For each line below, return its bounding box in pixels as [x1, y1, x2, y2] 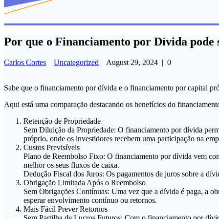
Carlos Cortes [4, 58, 46, 67]
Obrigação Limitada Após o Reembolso [23, 178, 146, 187]
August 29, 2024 [106, 58, 158, 67]
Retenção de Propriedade [23, 117, 101, 126]
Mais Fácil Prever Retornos [23, 205, 108, 214]
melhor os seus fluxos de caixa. [23, 161, 119, 170]
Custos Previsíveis [23, 143, 80, 152]
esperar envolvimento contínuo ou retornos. [23, 196, 157, 205]
